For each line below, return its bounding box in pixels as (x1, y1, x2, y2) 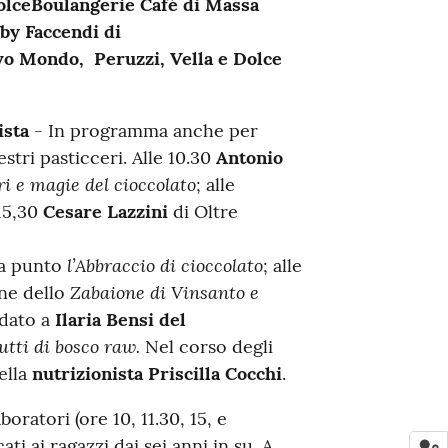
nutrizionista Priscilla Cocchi (31, 361, 282, 385)
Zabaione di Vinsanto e (69, 279, 259, 304)
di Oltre (167, 199, 238, 223)
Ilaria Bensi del (54, 307, 186, 331)
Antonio (215, 145, 283, 169)
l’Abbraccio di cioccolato (66, 252, 263, 277)
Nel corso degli (139, 334, 273, 358)
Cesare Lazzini (42, 199, 168, 223)
